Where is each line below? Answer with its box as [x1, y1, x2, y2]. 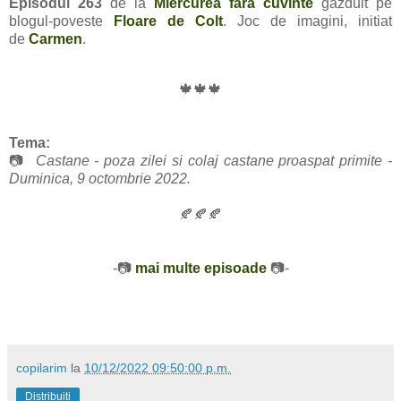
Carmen [29, 31, 82, 47]
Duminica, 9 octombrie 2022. [9, 171, 191, 187]
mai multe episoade [134, 260, 267, 277]
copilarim [16, 361, 67, 376]
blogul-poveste [9, 13, 114, 30]
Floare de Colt [114, 13, 223, 30]
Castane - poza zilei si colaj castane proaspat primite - [24, 153, 393, 169]
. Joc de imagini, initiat [223, 13, 392, 30]
